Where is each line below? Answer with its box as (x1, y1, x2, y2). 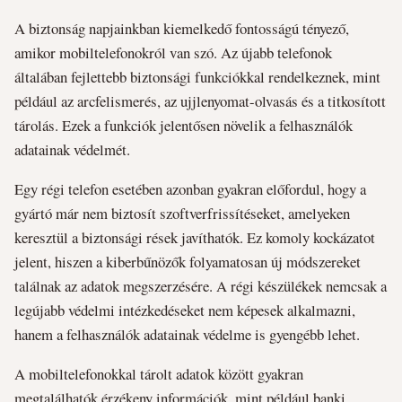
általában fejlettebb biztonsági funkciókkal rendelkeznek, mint (14, 66, 380, 87)
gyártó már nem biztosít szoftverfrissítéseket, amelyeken (14, 202, 350, 223)
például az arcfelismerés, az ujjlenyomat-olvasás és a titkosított (14, 90, 386, 111)
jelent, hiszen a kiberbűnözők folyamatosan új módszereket (14, 250, 361, 272)
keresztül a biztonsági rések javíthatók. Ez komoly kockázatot (14, 226, 375, 248)
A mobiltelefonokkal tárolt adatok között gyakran (14, 363, 303, 384)
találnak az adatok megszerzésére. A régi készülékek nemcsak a (14, 275, 387, 296)
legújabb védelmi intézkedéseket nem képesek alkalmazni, (14, 299, 355, 320)
